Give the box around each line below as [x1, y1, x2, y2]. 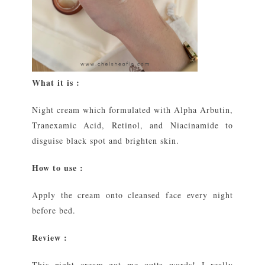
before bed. [32, 205, 76, 216]
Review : [32, 231, 67, 244]
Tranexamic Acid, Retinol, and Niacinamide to [32, 119, 233, 131]
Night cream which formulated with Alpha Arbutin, [32, 104, 233, 116]
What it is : [32, 76, 80, 89]
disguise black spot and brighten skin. [32, 135, 180, 147]
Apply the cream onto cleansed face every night [32, 189, 233, 201]
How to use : [32, 161, 83, 174]
